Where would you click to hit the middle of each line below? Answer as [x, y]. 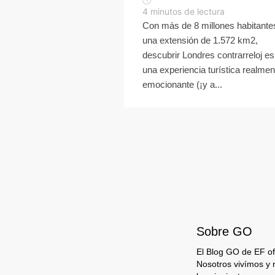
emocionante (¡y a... [182, 84]
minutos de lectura [188, 11]
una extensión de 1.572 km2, [200, 40]
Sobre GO [224, 231]
